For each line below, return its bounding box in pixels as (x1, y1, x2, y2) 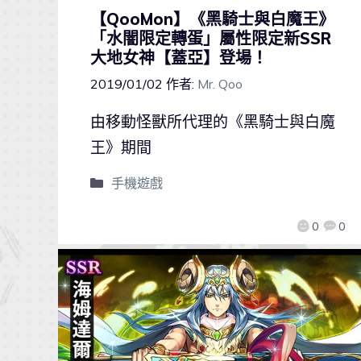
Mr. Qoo (197, 75, 243, 92)
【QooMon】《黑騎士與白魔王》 (90, 8, 334, 29)
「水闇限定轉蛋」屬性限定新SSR (90, 27, 331, 48)
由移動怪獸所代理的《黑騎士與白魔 (90, 111, 335, 131)
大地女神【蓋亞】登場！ (90, 47, 268, 68)
